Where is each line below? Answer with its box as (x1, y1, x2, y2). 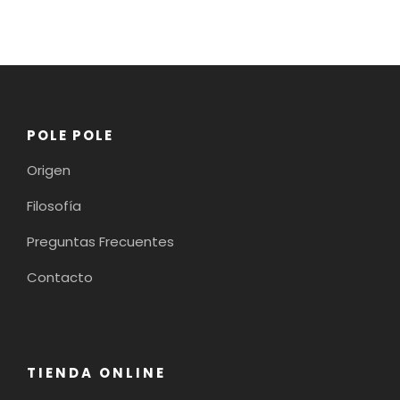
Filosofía (27, 196, 81, 216)
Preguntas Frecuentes (27, 232, 174, 252)
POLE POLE (27, 126, 113, 146)
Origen (27, 161, 71, 180)
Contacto (27, 268, 93, 287)
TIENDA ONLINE (27, 363, 166, 383)
